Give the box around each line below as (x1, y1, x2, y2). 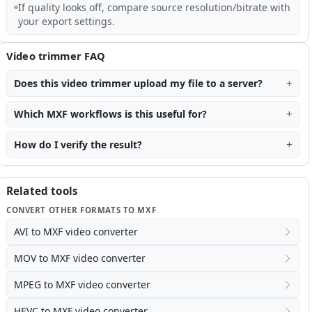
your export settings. (17, 14, 115, 28)
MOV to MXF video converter (14, 251, 146, 265)
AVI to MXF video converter (14, 224, 138, 238)
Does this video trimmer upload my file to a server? (14, 76, 263, 90)
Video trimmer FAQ (6, 48, 106, 63)
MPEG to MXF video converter (14, 277, 150, 291)
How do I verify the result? (14, 137, 142, 151)
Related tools (6, 183, 78, 198)
